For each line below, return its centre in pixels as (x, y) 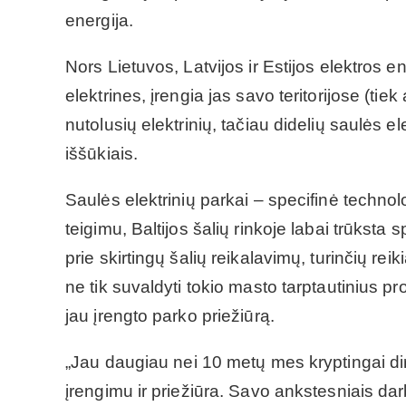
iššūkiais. (101, 153)
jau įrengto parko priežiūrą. (170, 315)
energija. (99, 20)
